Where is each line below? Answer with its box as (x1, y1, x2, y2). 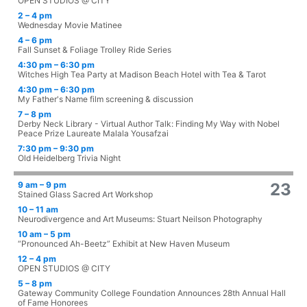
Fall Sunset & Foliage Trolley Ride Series (18, 45, 171, 56)
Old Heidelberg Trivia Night (18, 153, 121, 164)
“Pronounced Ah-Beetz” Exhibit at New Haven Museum (18, 238, 230, 249)
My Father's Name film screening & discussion (18, 94, 193, 105)
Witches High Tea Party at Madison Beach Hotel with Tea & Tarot (18, 69, 266, 80)
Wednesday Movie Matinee (18, 20, 122, 31)
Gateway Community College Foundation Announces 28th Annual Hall (18, 288, 286, 299)
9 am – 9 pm (18, 180, 66, 191)
